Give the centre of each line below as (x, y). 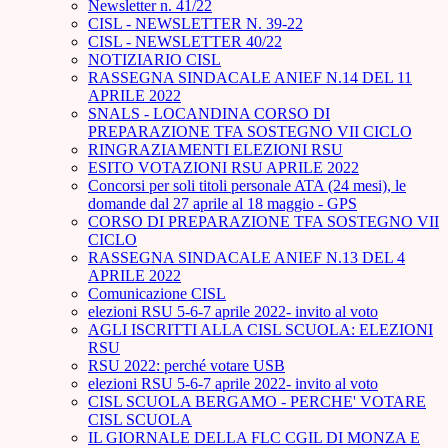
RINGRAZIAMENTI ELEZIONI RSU (215, 150)
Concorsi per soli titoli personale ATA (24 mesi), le (247, 186)
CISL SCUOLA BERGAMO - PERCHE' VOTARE (257, 402)
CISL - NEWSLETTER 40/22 (185, 42)
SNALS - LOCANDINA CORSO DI (209, 114)
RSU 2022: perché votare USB (186, 366)
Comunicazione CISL (157, 294)
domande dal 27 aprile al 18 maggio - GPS (222, 204)
